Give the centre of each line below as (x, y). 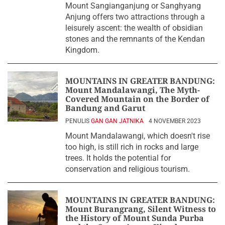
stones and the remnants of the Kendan (135, 39)
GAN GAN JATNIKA (117, 121)
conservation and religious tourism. (128, 169)
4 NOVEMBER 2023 (175, 121)
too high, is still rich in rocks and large (132, 147)
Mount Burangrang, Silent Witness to (141, 209)
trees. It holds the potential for (118, 158)
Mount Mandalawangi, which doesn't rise (138, 136)
